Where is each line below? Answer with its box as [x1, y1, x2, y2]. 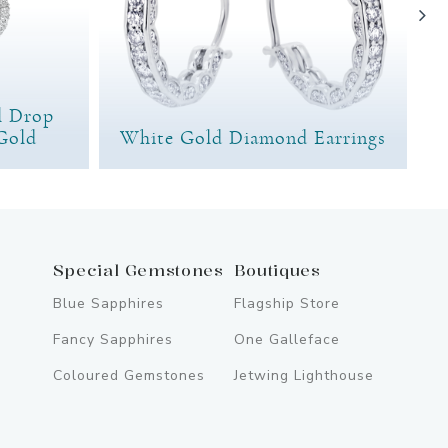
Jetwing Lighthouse [233, 365, 374, 385]
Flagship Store [233, 293, 340, 313]
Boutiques [233, 258, 321, 281]
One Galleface [233, 329, 340, 349]
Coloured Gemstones [52, 365, 205, 385]
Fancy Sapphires [52, 329, 173, 349]
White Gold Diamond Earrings [120, 127, 386, 148]
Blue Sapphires [52, 293, 164, 313]
